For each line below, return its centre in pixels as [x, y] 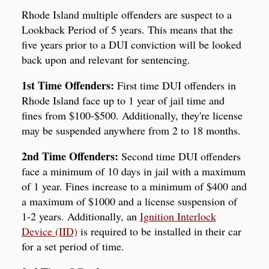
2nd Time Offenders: [70, 156]
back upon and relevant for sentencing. [106, 60]
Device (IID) [49, 231]
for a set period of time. [73, 246]
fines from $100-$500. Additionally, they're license [132, 116]
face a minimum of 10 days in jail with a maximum [133, 171]
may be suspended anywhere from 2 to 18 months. [131, 131]
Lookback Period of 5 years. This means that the [127, 30]
